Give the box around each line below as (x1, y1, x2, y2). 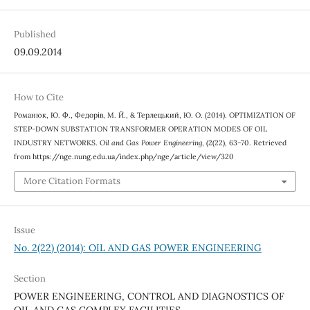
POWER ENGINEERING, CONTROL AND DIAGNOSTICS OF (13, 289, 284, 302)
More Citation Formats (23, 174, 120, 187)
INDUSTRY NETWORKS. (13, 138, 100, 148)
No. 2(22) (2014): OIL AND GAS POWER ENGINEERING (13, 241, 262, 254)
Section (13, 272, 46, 284)
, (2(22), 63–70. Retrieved (201, 138, 286, 148)
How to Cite (13, 91, 64, 104)
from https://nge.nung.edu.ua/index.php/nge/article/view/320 (13, 152, 234, 162)
